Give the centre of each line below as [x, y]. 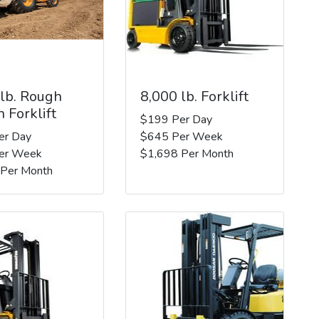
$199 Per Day [176, 119]
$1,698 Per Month [187, 153]
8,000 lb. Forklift [194, 96]
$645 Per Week [181, 136]
